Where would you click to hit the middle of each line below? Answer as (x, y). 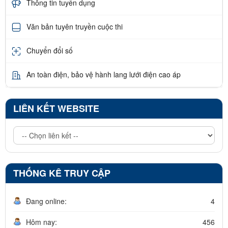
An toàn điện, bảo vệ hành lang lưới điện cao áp (104, 75)
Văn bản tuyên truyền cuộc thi (75, 27)
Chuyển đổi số (50, 51)
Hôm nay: (41, 222)
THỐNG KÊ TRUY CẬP (62, 173)
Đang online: (46, 201)
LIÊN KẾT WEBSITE (56, 108)
